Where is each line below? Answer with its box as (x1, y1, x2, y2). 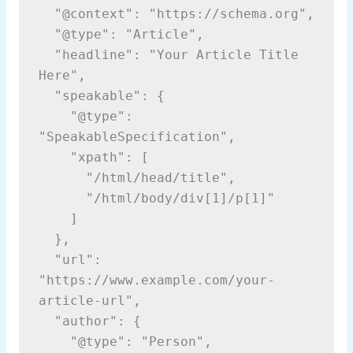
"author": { (38, 314, 54, 329)
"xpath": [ (38, 150, 70, 165)
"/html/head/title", (38, 170, 86, 185)
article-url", (38, 293, 141, 308)
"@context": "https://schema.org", (38, 6, 54, 21)
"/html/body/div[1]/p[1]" (38, 191, 86, 206)
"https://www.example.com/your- (38, 273, 275, 288)
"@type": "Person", (38, 334, 70, 349)
